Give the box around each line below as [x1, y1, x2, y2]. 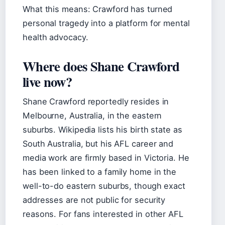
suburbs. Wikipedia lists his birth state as [23, 125, 182, 135]
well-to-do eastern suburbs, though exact [23, 181, 185, 191]
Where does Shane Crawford [23, 56, 180, 76]
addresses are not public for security [23, 195, 166, 205]
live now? [23, 72, 72, 91]
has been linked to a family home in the [23, 167, 177, 177]
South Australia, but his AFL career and [23, 139, 174, 149]
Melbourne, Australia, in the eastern [23, 110, 162, 121]
